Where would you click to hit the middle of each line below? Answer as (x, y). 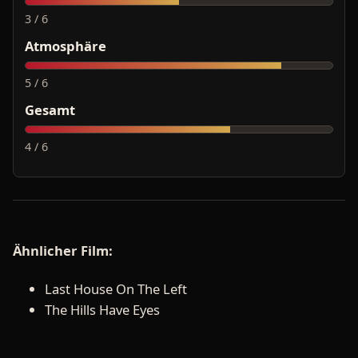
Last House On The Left (116, 288)
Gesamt (50, 109)
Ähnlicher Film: (63, 250)
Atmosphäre (66, 46)
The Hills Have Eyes (102, 309)
